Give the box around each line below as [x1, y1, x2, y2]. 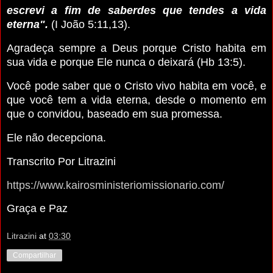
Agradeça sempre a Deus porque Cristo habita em [7, 42, 266, 55]
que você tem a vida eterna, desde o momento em [7, 94, 266, 107]
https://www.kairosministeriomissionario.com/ [7, 179, 224, 191]
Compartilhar [13, 250, 56, 260]
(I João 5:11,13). [48, 18, 130, 31]
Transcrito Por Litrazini [7, 155, 116, 168]
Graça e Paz [7, 202, 68, 215]
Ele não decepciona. [7, 131, 106, 144]
